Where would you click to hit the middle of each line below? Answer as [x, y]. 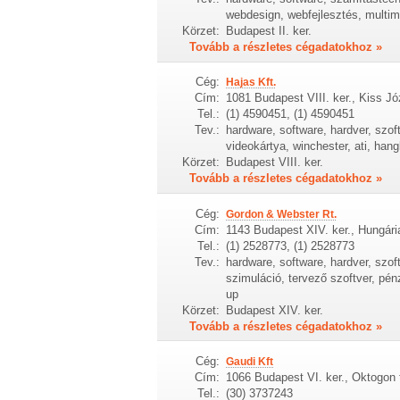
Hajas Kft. [250, 83]
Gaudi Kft [249, 362]
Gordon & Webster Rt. [281, 214]
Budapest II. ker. [268, 30]
